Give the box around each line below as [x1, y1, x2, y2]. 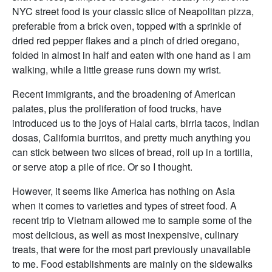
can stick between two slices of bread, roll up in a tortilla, [12, 145, 253, 159]
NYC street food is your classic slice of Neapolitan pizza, [12, 4, 254, 18]
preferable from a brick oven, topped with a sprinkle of [12, 19, 241, 33]
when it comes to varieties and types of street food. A [12, 199, 237, 212]
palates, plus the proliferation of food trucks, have [12, 101, 222, 115]
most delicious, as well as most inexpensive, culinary [12, 228, 239, 242]
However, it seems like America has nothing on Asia [12, 184, 235, 198]
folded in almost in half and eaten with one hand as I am [12, 48, 251, 62]
